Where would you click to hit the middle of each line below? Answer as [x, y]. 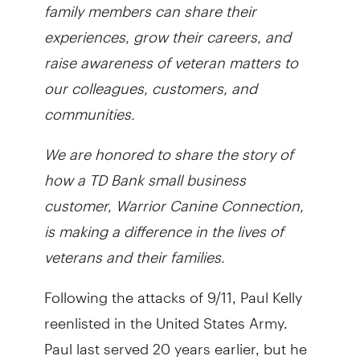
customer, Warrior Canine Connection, [174, 198]
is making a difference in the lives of [164, 224]
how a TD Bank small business [145, 173]
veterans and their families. [134, 250]
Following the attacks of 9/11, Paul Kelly [173, 290]
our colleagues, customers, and [150, 81]
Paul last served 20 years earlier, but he [175, 342]
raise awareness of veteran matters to [171, 55]
